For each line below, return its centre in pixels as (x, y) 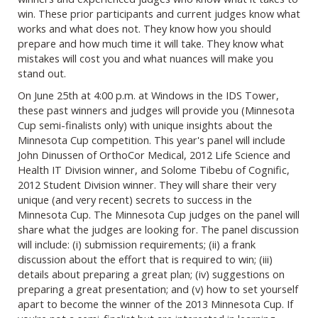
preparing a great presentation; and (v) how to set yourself (158, 289)
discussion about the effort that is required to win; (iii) (145, 259)
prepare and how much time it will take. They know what (151, 43)
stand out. (42, 73)
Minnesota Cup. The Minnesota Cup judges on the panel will (159, 214)
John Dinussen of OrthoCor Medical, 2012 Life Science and (154, 154)
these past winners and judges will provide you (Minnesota (156, 110)
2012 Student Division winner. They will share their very (147, 184)
